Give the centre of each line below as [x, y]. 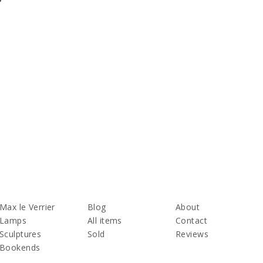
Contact [191, 220]
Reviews [192, 234]
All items [105, 220]
